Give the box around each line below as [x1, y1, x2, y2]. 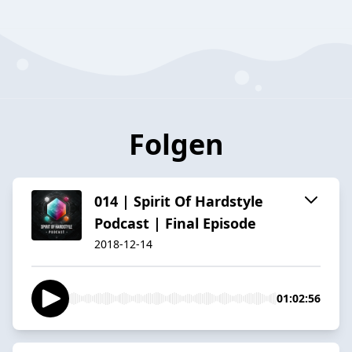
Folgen [128, 124, 224, 163]
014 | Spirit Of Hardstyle [94, 191, 263, 211]
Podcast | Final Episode [94, 213, 256, 233]
